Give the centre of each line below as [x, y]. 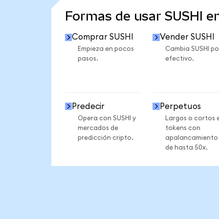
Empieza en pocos [106, 49]
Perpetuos [180, 106]
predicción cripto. [105, 138]
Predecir [88, 106]
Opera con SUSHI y [107, 118]
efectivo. [179, 59]
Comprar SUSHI [103, 37]
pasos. [88, 59]
